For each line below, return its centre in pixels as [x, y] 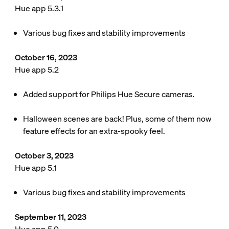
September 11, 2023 [50, 217]
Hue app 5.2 [37, 70]
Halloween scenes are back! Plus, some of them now [117, 119]
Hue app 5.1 [36, 168]
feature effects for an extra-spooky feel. [94, 131]
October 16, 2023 [46, 57]
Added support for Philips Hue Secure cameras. [109, 94]
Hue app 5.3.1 [39, 8]
